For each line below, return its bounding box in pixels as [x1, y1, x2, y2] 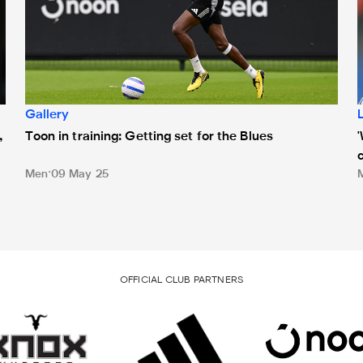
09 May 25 [50, 169, 109, 181]
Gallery [24, 109, 70, 122]
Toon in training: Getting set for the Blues [24, 131, 273, 143]
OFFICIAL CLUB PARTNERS [119, 276, 244, 285]
